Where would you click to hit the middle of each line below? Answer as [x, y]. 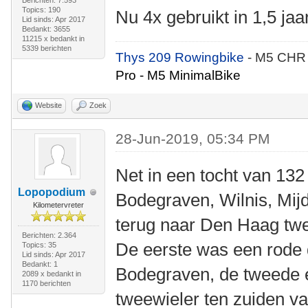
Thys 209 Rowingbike [182, 57]
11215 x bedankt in [53, 38]
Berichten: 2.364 [49, 235]
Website [48, 105]
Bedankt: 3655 [46, 29]
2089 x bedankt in [51, 274]
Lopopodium [51, 192]
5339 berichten [46, 48]
